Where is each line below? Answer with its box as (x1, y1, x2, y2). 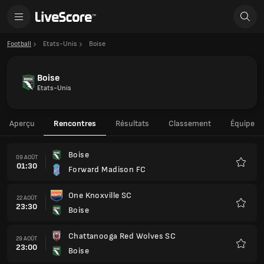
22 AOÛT (16, 194, 37, 202)
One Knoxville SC (68, 190, 132, 200)
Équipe (230, 118, 255, 128)
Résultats (115, 118, 149, 128)
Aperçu (9, 118, 35, 128)
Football (7, 39, 31, 48)
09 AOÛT (15, 153, 38, 161)
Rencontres (54, 118, 96, 128)
